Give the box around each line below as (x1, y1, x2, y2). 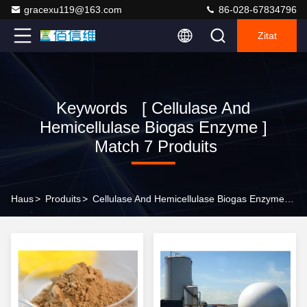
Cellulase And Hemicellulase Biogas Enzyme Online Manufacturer (284, 193, 294, 204)
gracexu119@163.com (24, 4, 122, 15)
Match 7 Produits (89, 137, 217, 156)
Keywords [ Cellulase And (56, 99, 251, 117)
